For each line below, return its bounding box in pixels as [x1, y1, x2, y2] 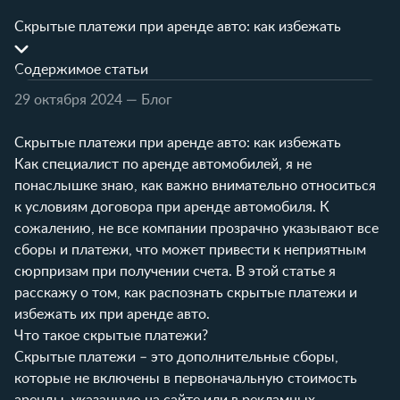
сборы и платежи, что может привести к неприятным [14, 242, 366, 257]
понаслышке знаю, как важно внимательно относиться [14, 178, 376, 193]
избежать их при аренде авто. [14, 306, 210, 321]
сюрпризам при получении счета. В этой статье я [14, 263, 336, 279]
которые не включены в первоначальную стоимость [14, 371, 357, 386]
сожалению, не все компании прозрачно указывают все [14, 221, 379, 236]
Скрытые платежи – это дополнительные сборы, [14, 349, 338, 364]
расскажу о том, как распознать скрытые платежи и [14, 285, 357, 300]
